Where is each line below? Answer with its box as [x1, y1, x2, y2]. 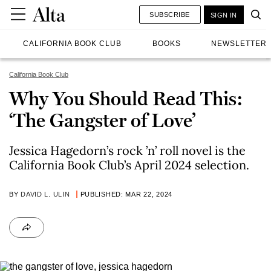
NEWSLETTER [211, 39, 267, 48]
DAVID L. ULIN [21, 191, 70, 198]
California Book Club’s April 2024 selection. [9, 157, 249, 172]
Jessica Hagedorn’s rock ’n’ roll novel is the [9, 143, 246, 158]
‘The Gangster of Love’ [9, 109, 195, 132]
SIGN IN [210, 11, 237, 19]
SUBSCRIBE [149, 10, 190, 18]
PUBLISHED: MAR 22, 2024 [80, 191, 173, 198]
